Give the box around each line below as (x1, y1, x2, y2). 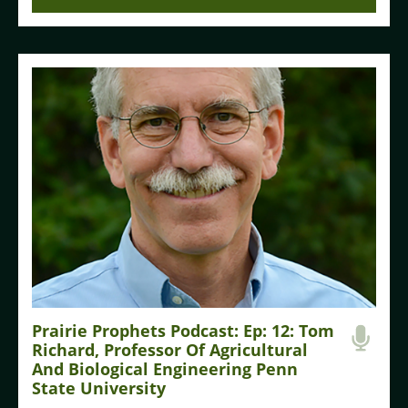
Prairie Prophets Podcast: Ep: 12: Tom (32, 320, 334, 342)
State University (32, 377, 166, 400)
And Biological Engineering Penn (32, 358, 298, 381)
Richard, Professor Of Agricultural (32, 339, 308, 362)
